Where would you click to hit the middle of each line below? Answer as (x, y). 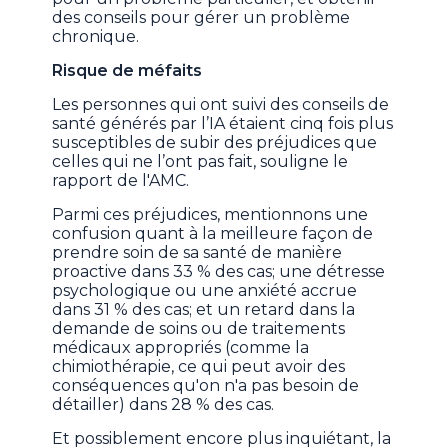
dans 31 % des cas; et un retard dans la (204, 310)
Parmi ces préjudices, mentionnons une (210, 215)
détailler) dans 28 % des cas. (163, 405)
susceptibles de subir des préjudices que (215, 143)
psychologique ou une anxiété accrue (205, 291)
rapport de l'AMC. (121, 181)
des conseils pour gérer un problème (201, 18)
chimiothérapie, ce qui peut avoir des (199, 367)
